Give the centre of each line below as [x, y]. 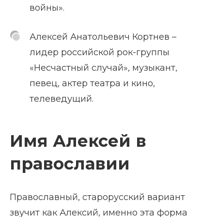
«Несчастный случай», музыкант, [103, 68]
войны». [47, 8]
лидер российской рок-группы [100, 52]
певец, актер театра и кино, [92, 83]
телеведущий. [62, 99]
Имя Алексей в [78, 141]
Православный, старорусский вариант [97, 197]
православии [70, 163]
